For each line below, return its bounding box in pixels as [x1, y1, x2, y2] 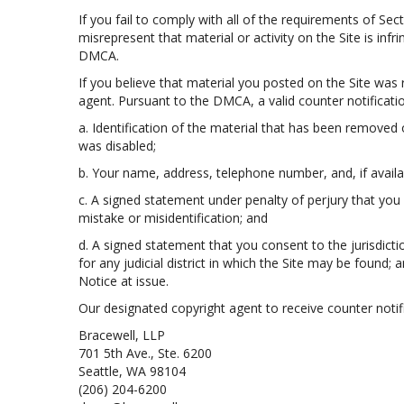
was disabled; [78, 137, 156, 154]
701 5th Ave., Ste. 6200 [78, 344, 212, 362]
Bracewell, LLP [78, 326, 165, 344]
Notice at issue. [78, 272, 169, 289]
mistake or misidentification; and [78, 209, 268, 226]
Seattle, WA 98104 [78, 363, 186, 380]
